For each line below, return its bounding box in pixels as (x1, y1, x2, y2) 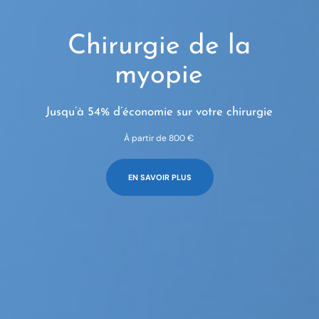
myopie (115, 62, 203, 90)
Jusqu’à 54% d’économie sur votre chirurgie (45, 105, 273, 118)
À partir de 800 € (124, 132, 194, 145)
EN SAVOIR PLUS (127, 172, 192, 182)
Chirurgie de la (67, 33, 251, 61)
